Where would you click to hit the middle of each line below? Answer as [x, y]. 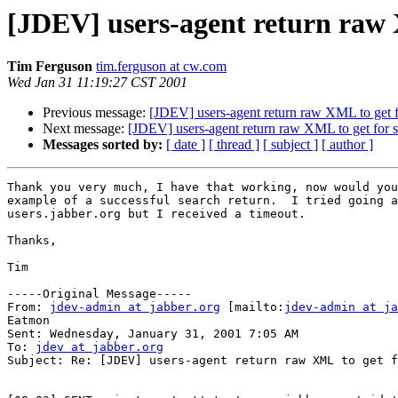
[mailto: [252, 307]
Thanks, [32, 241]
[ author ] [347, 145]
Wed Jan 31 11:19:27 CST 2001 [97, 83]
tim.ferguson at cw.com [161, 67]
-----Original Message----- [99, 294]
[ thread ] [234, 145]
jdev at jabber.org [99, 347]
